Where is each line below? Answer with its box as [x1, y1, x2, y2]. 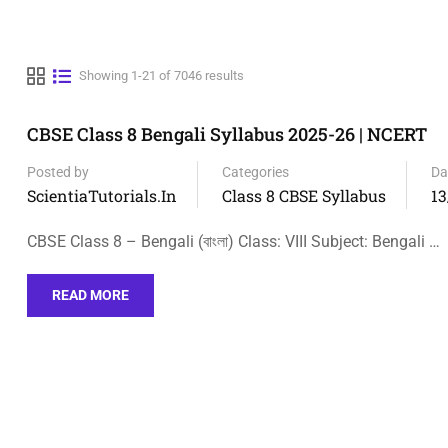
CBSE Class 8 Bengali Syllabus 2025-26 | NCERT [27, 122, 427, 146]
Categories [222, 164, 289, 180]
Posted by [27, 164, 89, 180]
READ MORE [52, 287, 129, 303]
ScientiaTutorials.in [27, 185, 177, 206]
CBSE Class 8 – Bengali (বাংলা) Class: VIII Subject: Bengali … [27, 232, 440, 251]
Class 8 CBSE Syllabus [222, 185, 386, 206]
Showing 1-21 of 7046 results [79, 68, 244, 83]
